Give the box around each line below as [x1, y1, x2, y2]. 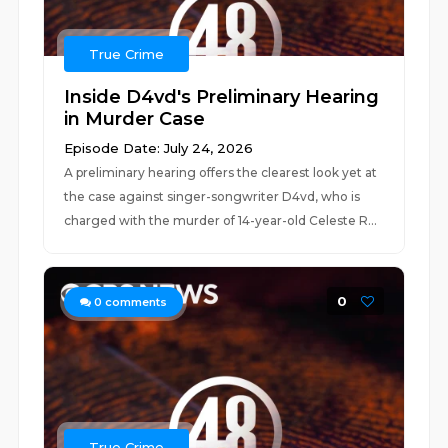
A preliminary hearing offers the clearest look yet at [64, 165, 378, 180]
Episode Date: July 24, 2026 [64, 140, 254, 156]
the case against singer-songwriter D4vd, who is [64, 189, 361, 204]
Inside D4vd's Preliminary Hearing [64, 86, 380, 108]
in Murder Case [64, 108, 206, 130]
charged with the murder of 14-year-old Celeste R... [64, 213, 378, 228]
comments [102, 295, 168, 309]
